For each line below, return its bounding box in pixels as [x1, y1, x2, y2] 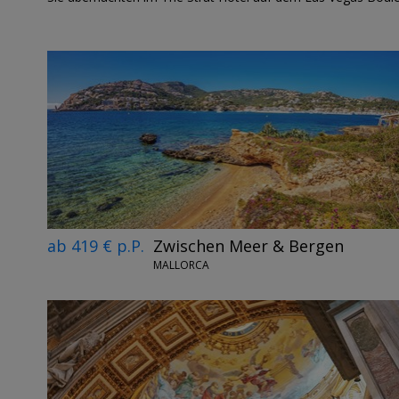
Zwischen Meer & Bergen [152, 234, 344, 256]
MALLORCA [152, 257, 209, 273]
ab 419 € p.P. [46, 234, 144, 256]
